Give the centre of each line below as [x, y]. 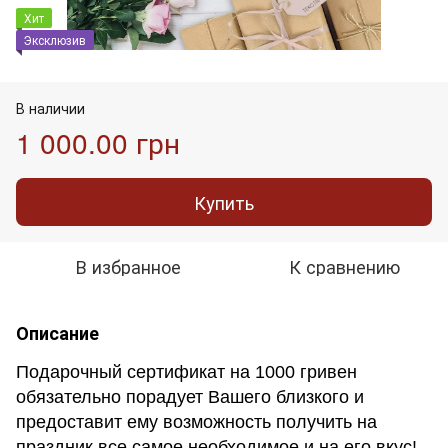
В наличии [50, 107]
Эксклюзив [55, 39]
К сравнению [344, 265]
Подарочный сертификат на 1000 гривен [186, 371]
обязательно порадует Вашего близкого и [190, 396]
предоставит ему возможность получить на [196, 421]
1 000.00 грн [98, 141]
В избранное [128, 265]
